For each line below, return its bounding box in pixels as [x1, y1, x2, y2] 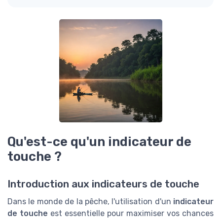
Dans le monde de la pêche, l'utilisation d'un [7, 197, 173, 207]
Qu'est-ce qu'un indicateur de [7, 134, 191, 149]
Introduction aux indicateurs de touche [7, 178, 199, 190]
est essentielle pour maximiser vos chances [48, 209, 214, 219]
